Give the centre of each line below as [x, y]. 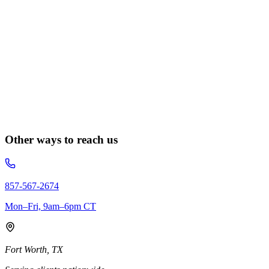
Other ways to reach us [61, 140]
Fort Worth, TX [34, 250]
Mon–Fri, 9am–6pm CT [50, 207]
